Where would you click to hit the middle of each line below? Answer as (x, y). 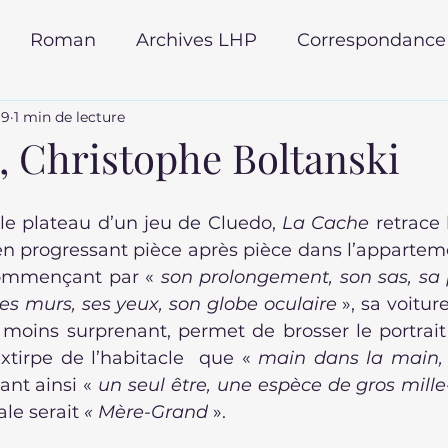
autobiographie (334, 199)
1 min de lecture (69, 116)
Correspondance (371, 39)
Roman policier (156, 199)
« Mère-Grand (143, 412)
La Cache (329, 223)
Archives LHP (196, 39)
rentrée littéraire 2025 (245, 119)
